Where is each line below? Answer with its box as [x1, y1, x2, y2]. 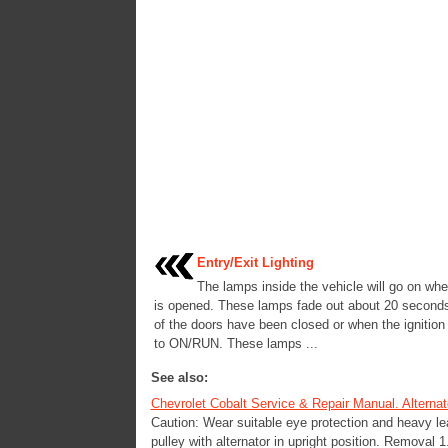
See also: [150, 370, 208, 385]
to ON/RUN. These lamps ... [153, 336, 318, 351]
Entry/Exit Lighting [196, 255, 314, 270]
